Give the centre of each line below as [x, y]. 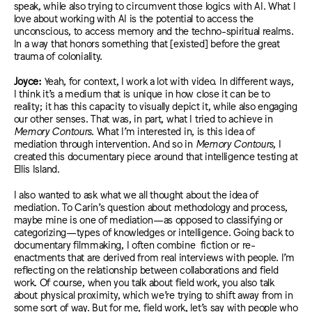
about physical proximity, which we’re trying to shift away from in [153, 294]
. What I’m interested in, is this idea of [173, 131]
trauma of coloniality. [58, 55]
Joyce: [29, 81]
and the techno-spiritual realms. [224, 30]
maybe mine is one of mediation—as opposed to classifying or [148, 219]
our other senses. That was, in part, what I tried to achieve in [143, 118]
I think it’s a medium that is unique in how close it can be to [142, 93]
